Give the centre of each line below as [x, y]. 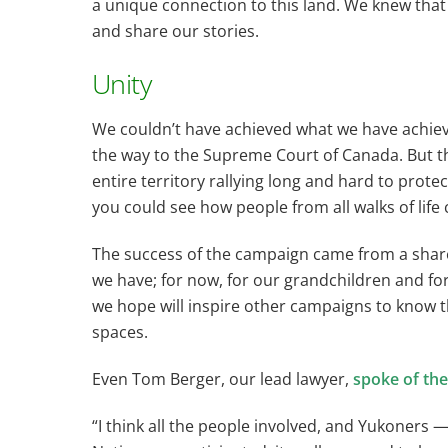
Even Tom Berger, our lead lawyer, [222, 378]
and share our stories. [175, 30]
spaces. [120, 332]
